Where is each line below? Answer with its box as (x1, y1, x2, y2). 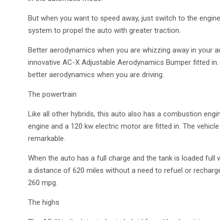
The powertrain (28, 90, 77, 99)
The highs (28, 198, 59, 207)
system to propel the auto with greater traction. (28, 26, 181, 35)
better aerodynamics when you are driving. (28, 70, 164, 80)
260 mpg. (28, 178, 57, 188)
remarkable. (28, 134, 65, 143)
